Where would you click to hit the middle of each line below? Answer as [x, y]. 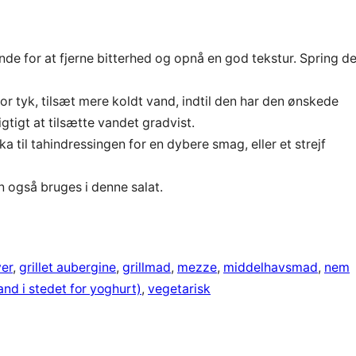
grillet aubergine [68, 268]
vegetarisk [179, 289]
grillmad [147, 268]
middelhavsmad [271, 268]
